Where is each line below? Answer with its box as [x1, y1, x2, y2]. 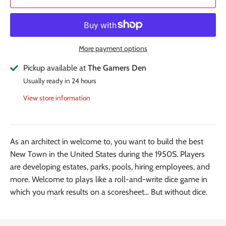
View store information [23, 93, 90, 102]
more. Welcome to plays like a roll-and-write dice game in [10, 175, 207, 185]
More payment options [79, 43, 147, 53]
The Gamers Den [88, 63, 146, 73]
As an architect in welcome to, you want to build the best [10, 137, 203, 147]
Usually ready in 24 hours [23, 76, 96, 85]
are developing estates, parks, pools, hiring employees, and [10, 162, 210, 172]
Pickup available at [23, 63, 88, 73]
